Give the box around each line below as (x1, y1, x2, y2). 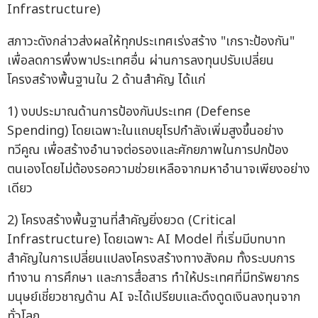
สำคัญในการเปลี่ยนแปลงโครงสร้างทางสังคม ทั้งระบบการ (7, 248, 295, 268)
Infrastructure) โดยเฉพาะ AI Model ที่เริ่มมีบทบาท (7, 229, 285, 249)
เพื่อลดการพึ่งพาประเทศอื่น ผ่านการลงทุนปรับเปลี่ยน (7, 50, 274, 70)
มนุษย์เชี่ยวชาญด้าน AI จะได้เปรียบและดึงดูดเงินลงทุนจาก (7, 287, 300, 307)
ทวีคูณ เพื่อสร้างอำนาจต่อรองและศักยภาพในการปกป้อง (7, 140, 289, 160)
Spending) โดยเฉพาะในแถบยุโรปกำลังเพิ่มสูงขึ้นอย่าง (7, 121, 284, 141)
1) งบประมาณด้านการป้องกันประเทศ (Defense (7, 102, 251, 121)
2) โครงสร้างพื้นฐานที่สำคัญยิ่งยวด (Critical (7, 210, 236, 230)
